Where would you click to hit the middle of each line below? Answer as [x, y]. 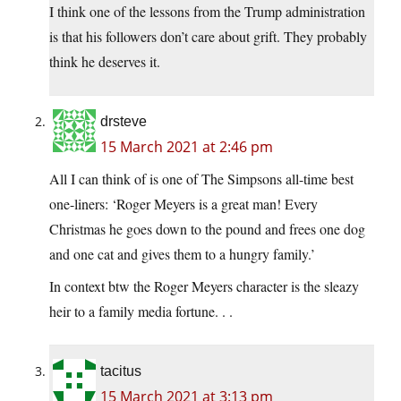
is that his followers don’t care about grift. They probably [208, 37]
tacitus [121, 371]
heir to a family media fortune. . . [141, 311]
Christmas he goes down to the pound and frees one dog [207, 229]
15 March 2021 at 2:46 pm [187, 147]
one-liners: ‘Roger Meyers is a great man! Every [183, 204]
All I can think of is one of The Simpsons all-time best [201, 179]
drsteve [124, 122]
